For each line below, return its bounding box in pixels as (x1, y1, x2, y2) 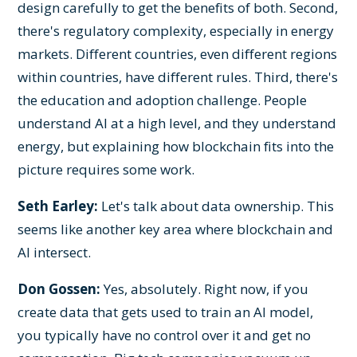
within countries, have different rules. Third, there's (18, 67, 339, 86)
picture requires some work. (18, 159, 195, 178)
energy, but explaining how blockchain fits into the (18, 136, 335, 155)
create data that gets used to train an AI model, (18, 302, 314, 321)
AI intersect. (18, 242, 92, 261)
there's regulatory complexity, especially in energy (18, 21, 335, 40)
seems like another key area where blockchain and (18, 219, 334, 238)
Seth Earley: (18, 196, 99, 215)
